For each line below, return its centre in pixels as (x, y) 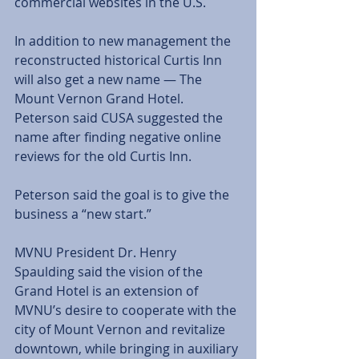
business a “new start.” (85, 214)
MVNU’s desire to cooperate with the (127, 311)
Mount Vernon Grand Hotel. (101, 99)
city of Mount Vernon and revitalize (121, 330)
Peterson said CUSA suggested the (120, 118)
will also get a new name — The (110, 80)
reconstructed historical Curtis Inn (120, 61)
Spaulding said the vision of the (110, 272)
